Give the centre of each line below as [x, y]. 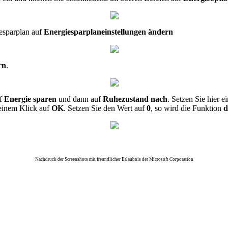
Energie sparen [30, 99]
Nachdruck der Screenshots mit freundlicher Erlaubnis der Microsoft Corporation [114, 159]
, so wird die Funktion [187, 108]
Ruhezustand [125, 99]
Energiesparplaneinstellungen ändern [107, 32]
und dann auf [79, 99]
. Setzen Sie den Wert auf [105, 108]
